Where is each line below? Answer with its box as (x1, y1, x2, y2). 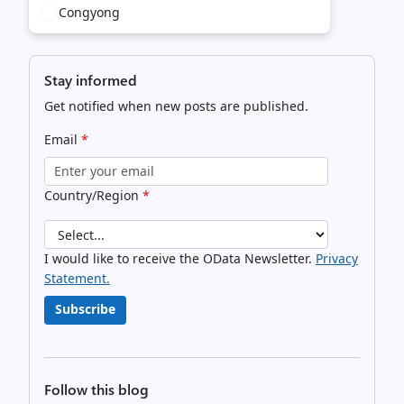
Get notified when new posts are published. (44, 97, 308, 115)
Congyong (59, 4, 120, 21)
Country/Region (44, 187, 142, 204)
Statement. (44, 270, 110, 287)
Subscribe (55, 300, 115, 317)
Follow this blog (44, 380, 149, 399)
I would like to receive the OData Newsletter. (44, 250, 316, 267)
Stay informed (44, 70, 137, 89)
